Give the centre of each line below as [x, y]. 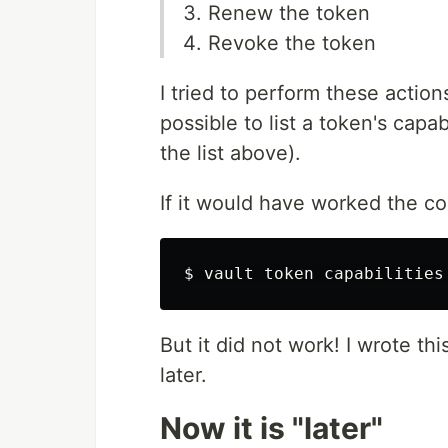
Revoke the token [292, 42]
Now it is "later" [271, 427]
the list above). [230, 152]
